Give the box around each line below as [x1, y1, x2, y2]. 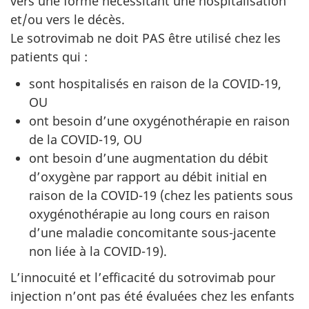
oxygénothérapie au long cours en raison [29, 205, 270, 222]
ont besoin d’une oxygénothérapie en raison [29, 112, 290, 129]
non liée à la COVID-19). [29, 242, 167, 259]
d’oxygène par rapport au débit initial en [29, 168, 267, 185]
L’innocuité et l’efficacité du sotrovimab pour [10, 269, 275, 286]
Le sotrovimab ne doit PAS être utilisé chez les [10, 30, 281, 46]
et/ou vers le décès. [10, 11, 125, 28]
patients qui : [10, 48, 88, 65]
